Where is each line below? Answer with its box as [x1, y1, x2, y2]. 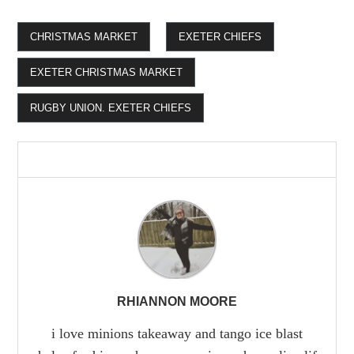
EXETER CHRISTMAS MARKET [30, 66, 183, 78]
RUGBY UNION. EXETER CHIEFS [30, 101, 192, 114]
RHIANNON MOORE [117, 295, 237, 309]
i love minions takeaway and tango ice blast [51, 326, 303, 342]
